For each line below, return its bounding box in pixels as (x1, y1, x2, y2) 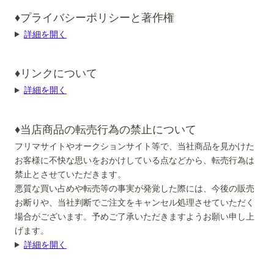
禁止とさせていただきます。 (15, 168, 126, 179)
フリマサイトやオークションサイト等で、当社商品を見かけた (15, 140, 254, 151)
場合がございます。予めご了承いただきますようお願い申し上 (15, 210, 254, 221)
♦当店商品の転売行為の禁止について (15, 121, 196, 138)
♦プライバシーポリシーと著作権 (15, 9, 174, 26)
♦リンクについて (15, 65, 97, 82)
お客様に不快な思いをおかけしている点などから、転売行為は (15, 154, 254, 165)
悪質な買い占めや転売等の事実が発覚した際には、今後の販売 (15, 182, 254, 193)
